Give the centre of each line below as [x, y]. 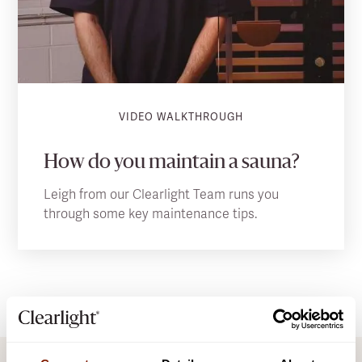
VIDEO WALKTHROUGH [181, 116]
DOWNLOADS [96, 344]
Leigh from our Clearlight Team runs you [162, 194]
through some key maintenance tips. [151, 213]
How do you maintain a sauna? [172, 163]
